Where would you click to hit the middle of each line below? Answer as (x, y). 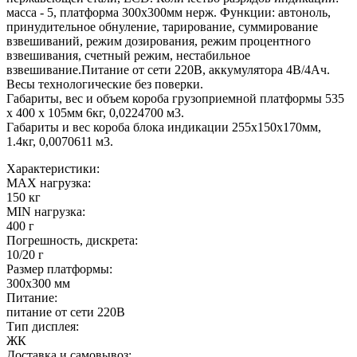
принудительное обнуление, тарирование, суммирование (162, 27)
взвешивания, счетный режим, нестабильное (128, 55)
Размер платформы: (59, 269)
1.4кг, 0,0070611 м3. (60, 141)
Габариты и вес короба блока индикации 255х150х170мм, (164, 127)
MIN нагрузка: (46, 212)
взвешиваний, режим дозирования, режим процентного (159, 41)
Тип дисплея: (43, 326)
